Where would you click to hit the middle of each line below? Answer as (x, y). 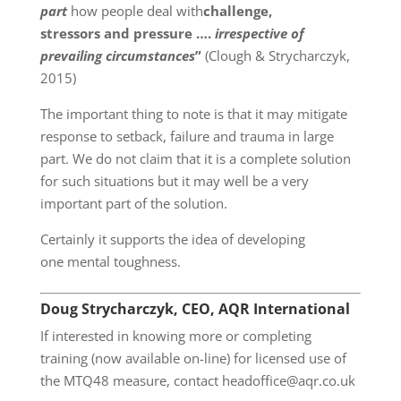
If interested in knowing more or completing (175, 335)
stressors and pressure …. (127, 33)
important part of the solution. (133, 203)
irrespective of (259, 33)
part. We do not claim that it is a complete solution (195, 158)
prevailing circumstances (117, 55)
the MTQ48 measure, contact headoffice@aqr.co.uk (197, 380)
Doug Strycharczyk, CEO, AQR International (195, 308)
